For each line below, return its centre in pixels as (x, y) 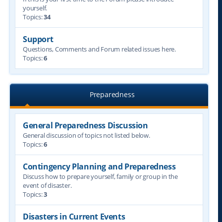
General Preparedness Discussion (85, 125)
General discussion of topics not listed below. (86, 135)
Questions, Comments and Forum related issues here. (99, 49)
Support (38, 39)
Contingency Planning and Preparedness (99, 166)
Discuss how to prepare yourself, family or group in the (100, 176)
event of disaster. (47, 185)
